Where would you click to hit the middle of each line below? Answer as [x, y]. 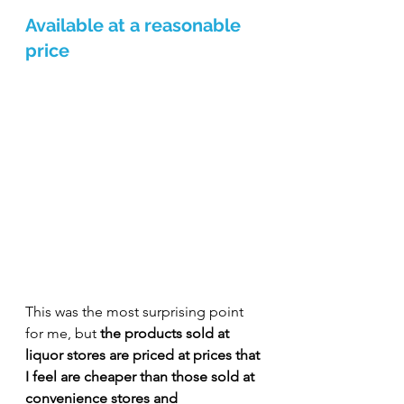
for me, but [63, 334]
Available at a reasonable [135, 26]
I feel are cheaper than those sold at [142, 377]
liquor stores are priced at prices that [144, 355]
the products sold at [166, 334]
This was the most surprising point [136, 312]
